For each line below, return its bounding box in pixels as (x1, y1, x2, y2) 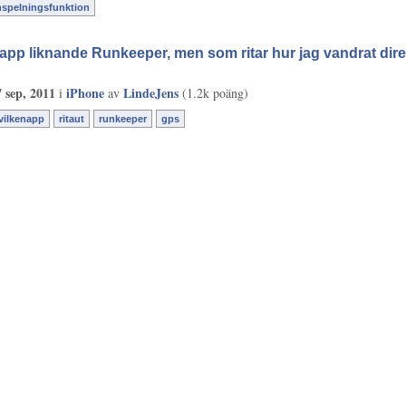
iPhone (66, 82, 104, 102)
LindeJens (123, 82, 179, 102)
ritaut (59, 112, 84, 124)
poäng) (209, 83, 248, 101)
